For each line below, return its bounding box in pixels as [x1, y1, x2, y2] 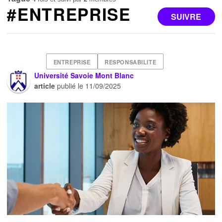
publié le [55, 81, 86, 91]
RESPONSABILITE [105, 57, 157, 66]
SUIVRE [171, 10, 202, 22]
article [34, 81, 55, 91]
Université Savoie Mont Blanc [34, 70, 134, 80]
